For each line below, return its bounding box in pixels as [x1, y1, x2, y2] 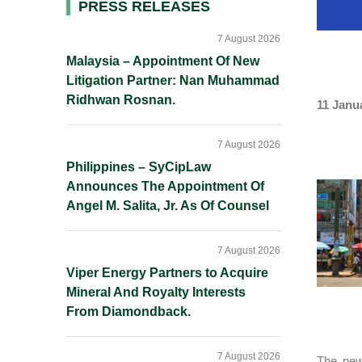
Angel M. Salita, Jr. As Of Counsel [66, 199, 269, 213]
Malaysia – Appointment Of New [66, 54, 259, 68]
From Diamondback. [66, 305, 191, 318]
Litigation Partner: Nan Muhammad [66, 74, 280, 87]
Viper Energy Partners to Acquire [66, 266, 268, 280]
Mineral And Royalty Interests [66, 285, 246, 299]
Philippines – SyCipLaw [66, 160, 211, 174]
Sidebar [65, 27, 150, 54]
